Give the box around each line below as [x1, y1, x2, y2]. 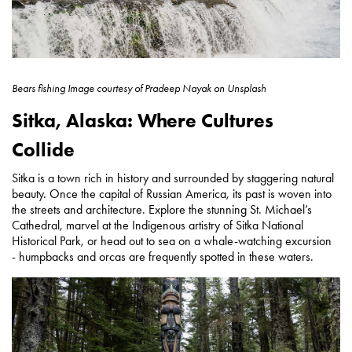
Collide [12, 137, 75, 163]
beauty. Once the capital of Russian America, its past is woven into [12, 186, 332, 202]
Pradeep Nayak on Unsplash [142, 82, 266, 96]
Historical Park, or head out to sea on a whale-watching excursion [12, 233, 335, 249]
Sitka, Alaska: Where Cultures [12, 108, 273, 134]
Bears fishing [12, 82, 68, 96]
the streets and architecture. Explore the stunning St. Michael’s [12, 202, 312, 218]
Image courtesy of [68, 82, 142, 96]
